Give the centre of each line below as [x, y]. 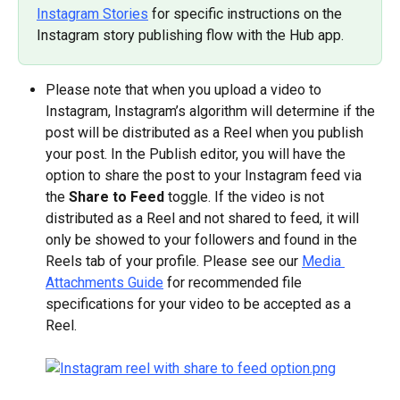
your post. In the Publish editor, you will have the [197, 154]
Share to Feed [117, 196]
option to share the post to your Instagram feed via [205, 175]
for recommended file [234, 282]
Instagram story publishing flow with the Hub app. [190, 35]
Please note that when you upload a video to [185, 89]
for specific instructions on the [247, 13]
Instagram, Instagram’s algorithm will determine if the [212, 111]
